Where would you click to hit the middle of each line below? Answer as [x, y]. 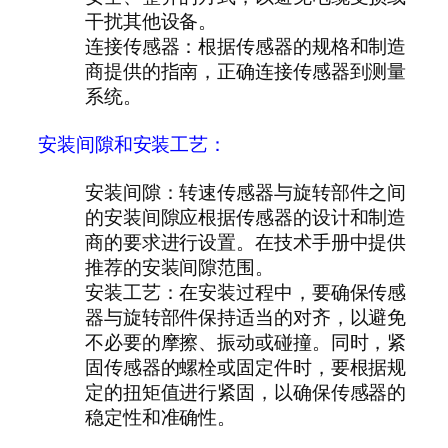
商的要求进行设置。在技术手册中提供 [245, 242]
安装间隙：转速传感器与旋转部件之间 [245, 192]
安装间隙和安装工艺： [132, 143]
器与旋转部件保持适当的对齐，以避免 [245, 317]
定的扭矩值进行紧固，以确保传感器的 [245, 392]
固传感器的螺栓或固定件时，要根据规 [245, 367]
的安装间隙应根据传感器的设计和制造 [245, 217]
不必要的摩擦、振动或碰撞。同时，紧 [245, 342]
